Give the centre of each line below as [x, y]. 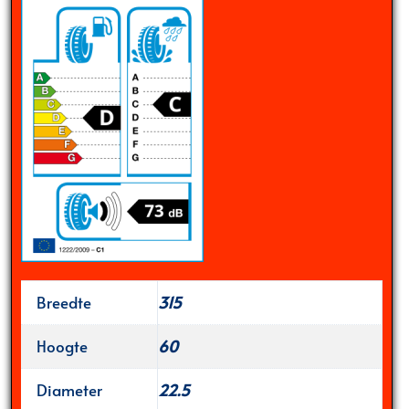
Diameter [69, 390]
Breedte [64, 303]
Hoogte [62, 346]
